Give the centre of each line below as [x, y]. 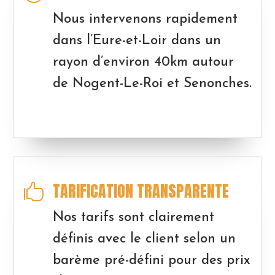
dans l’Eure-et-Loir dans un [137, 41]
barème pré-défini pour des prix [151, 260]
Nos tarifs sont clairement [133, 217]
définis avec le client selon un [144, 239]
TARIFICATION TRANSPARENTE [141, 191]
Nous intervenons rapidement [145, 19]
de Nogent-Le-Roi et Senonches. [152, 83]
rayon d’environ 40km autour [143, 62]
